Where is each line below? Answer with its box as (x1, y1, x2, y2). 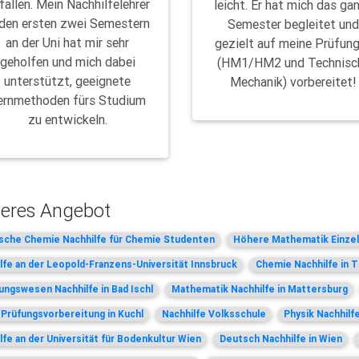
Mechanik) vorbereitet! (230, 73, 357, 90)
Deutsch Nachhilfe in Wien (219, 332, 342, 345)
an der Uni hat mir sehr (6, 34, 130, 50)
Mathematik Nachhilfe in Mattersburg (171, 282, 348, 295)
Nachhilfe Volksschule (161, 307, 266, 320)
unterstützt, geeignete (4, 72, 131, 89)
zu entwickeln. (27, 111, 107, 127)
